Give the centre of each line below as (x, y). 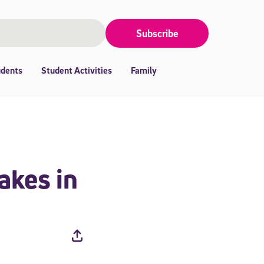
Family (144, 70)
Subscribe (157, 33)
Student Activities (77, 70)
